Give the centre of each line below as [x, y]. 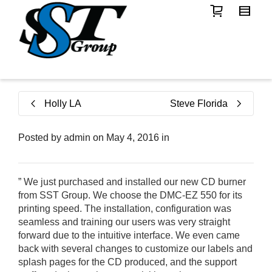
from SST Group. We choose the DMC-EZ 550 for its [130, 195]
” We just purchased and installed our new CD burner [132, 182]
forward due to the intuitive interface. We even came [129, 235]
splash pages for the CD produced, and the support [127, 262]
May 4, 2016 [133, 138]
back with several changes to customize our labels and [135, 249]
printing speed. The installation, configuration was [125, 209]
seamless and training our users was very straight [124, 222]
